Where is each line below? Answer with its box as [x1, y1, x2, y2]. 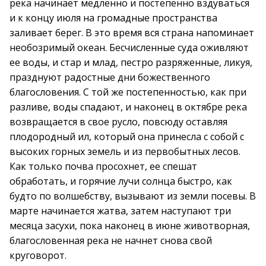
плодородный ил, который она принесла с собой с [9, 130, 244, 143]
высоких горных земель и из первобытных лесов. [9, 145, 240, 158]
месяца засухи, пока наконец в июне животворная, [9, 219, 250, 232]
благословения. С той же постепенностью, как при [9, 85, 246, 99]
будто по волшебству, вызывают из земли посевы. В [9, 189, 256, 202]
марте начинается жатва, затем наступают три [9, 204, 231, 217]
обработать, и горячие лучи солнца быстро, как [9, 175, 232, 188]
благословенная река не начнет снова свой [9, 234, 212, 247]
